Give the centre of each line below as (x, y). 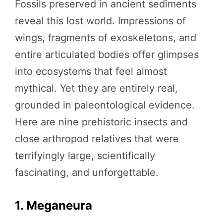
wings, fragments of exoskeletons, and (106, 38)
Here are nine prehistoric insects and (101, 122)
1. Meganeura (54, 206)
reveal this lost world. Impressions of (100, 21)
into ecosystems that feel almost (91, 72)
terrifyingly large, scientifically (85, 156)
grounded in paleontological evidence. (105, 105)
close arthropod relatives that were (97, 139)
